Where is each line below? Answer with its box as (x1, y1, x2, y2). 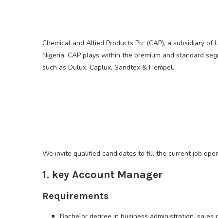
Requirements (42, 190, 109, 202)
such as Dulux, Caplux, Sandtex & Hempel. (42, 63, 174, 73)
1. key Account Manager (42, 168, 163, 182)
